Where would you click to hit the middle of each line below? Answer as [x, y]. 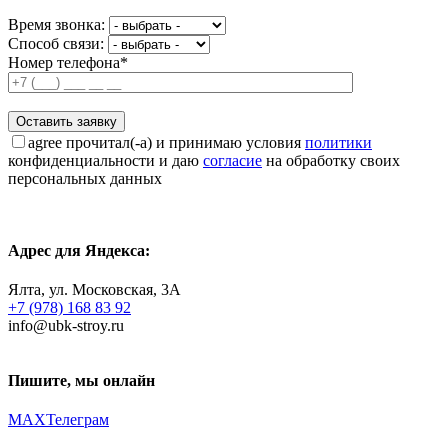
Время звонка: [58, 25]
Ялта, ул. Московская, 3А [94, 289]
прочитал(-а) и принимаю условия [185, 143]
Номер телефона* [68, 63]
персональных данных [85, 179]
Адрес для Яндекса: [79, 250]
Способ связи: [58, 44]
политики [338, 143]
